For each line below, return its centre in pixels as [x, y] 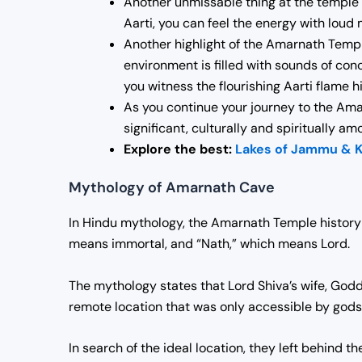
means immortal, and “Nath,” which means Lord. [209, 244]
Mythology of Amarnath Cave [172, 188]
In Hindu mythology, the [140, 223]
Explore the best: [179, 149]
